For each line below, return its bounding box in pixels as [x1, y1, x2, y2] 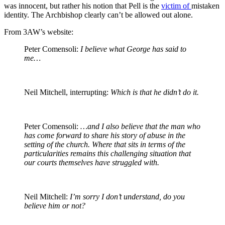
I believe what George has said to [80, 44, 186, 53]
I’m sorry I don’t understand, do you [70, 192, 185, 201]
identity [4, 10, 27, 19]
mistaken [191, 1, 219, 10]
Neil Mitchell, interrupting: [24, 87, 108, 96]
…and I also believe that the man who [80, 122, 200, 131]
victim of [161, 1, 191, 10]
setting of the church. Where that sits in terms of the [24, 140, 185, 149]
